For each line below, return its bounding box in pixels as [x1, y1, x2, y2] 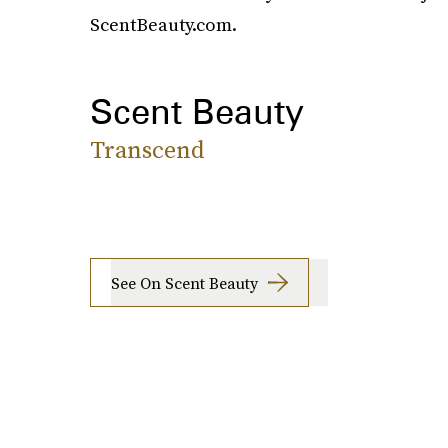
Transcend [89, 133, 205, 167]
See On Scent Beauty [110, 271, 258, 294]
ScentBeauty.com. [89, 12, 237, 38]
